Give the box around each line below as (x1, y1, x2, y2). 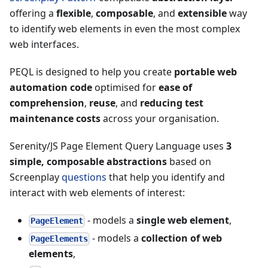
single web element (136, 214, 230, 227)
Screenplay (10, 170, 62, 184)
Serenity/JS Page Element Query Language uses (10, 139, 226, 153)
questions (62, 170, 106, 184)
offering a (10, 7, 56, 20)
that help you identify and (106, 170, 225, 184)
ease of (159, 81, 192, 95)
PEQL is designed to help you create (10, 65, 174, 79)
